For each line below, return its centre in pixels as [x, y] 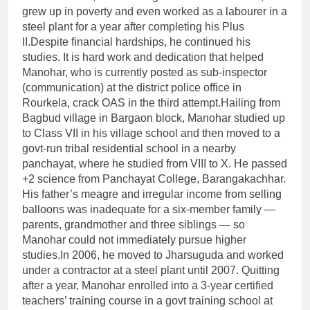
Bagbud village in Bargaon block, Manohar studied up [154, 118]
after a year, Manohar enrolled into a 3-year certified [148, 286]
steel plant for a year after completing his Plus [133, 27]
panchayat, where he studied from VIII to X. [128, 164]
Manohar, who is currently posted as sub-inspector [145, 73]
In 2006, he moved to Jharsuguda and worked [172, 255]
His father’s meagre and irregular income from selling [152, 194]
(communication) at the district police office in [132, 88]
